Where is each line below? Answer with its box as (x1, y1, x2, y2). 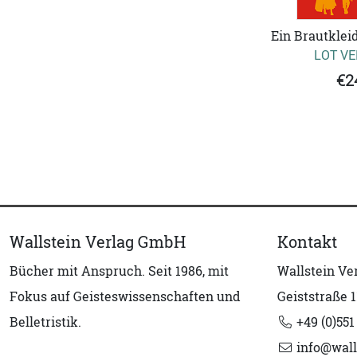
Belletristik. (10, 313, 81, 331)
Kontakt (277, 231, 337, 253)
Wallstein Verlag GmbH (10, 231, 186, 253)
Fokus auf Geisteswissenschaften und (10, 288, 241, 306)
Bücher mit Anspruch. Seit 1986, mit (10, 262, 229, 280)
